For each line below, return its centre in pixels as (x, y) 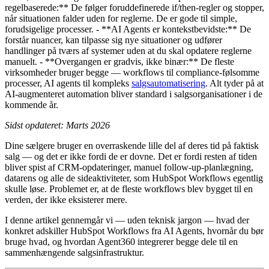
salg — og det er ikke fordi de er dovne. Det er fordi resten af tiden (131, 156)
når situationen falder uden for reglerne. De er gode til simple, (121, 18)
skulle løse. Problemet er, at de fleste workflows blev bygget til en (129, 189)
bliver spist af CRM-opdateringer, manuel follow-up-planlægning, (129, 167)
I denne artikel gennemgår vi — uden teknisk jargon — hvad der (127, 220)
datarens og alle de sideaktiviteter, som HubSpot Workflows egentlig (134, 178)
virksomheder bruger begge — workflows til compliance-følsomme (132, 72)
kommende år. (32, 104)
